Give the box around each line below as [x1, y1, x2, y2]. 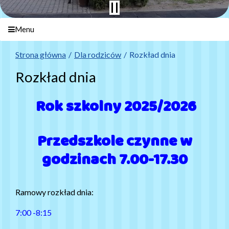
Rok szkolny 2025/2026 [36, 95, 196, 119]
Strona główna [15, 49, 66, 59]
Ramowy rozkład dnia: [15, 187, 94, 197]
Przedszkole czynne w [37, 129, 192, 154]
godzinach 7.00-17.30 [41, 148, 188, 172]
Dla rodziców [74, 49, 121, 59]
